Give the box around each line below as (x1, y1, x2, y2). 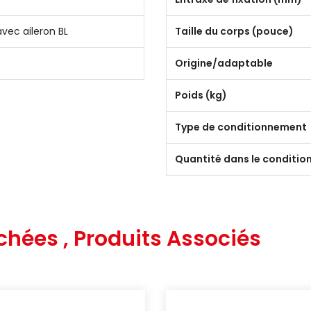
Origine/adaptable (175, 56, 273, 70)
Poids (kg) (175, 88, 227, 102)
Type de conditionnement (175, 120, 307, 134)
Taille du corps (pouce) (175, 24, 294, 38)
